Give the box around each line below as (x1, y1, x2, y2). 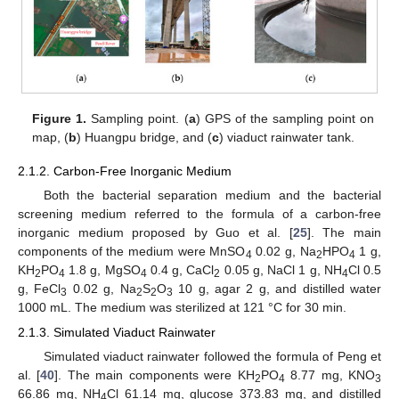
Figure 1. (32, 110, 87, 126)
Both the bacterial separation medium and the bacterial (43, 187, 381, 202)
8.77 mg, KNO (284, 368, 376, 383)
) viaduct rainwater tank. (219, 129, 355, 144)
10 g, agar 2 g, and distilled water (172, 281, 382, 296)
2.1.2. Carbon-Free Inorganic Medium (18, 163, 232, 178)
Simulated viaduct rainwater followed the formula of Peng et (43, 349, 381, 364)
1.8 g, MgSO (65, 262, 141, 277)
